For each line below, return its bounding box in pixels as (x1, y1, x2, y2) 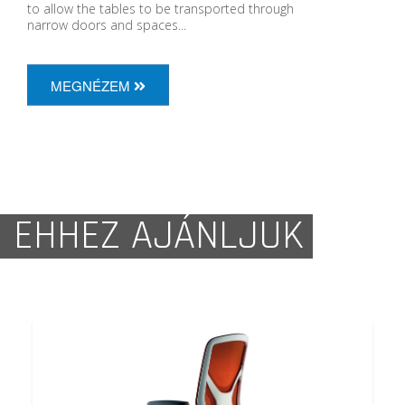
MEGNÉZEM (51, 75, 134, 95)
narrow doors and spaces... (27, 15, 186, 33)
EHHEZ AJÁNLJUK (14, 209, 304, 262)
